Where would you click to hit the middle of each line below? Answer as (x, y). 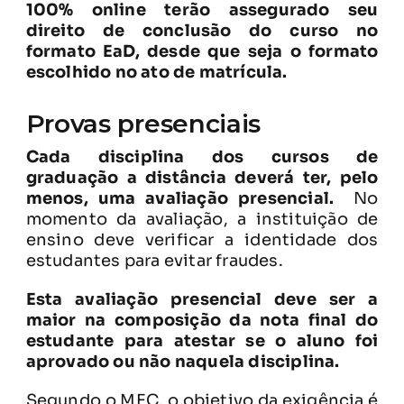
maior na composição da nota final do (202, 320)
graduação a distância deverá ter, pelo (202, 177)
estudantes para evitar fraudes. (154, 260)
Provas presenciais (143, 123)
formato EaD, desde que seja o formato (202, 51)
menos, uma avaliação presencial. (185, 198)
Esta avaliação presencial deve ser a (202, 299)
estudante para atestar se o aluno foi (202, 340)
